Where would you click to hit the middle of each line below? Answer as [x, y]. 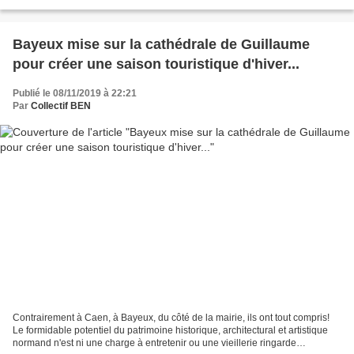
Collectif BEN [61, 106]
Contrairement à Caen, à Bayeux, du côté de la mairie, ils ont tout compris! [171, 317]
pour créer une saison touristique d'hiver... [156, 64]
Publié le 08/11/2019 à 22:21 [75, 94]
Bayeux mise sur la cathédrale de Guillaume [161, 45]
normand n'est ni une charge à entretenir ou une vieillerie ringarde [154, 343]
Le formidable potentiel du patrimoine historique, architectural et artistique [170, 330]
